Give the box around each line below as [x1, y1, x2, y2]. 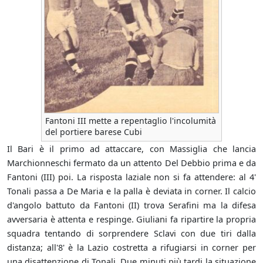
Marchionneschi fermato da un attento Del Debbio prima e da [7, 157, 256, 169]
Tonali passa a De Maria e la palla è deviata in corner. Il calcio [7, 185, 256, 197]
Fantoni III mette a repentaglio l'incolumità [45, 115, 216, 127]
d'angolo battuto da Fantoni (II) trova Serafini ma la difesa [7, 199, 256, 211]
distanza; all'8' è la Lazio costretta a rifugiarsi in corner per [7, 241, 256, 254]
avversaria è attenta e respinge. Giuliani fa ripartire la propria [7, 213, 256, 225]
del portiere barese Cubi [45, 126, 142, 138]
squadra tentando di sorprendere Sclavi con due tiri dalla [7, 227, 256, 240]
